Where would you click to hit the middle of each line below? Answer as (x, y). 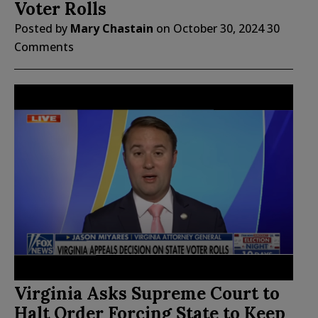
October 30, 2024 (219, 28)
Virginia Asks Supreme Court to (147, 294)
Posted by (42, 28)
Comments (44, 46)
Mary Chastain (112, 28)
